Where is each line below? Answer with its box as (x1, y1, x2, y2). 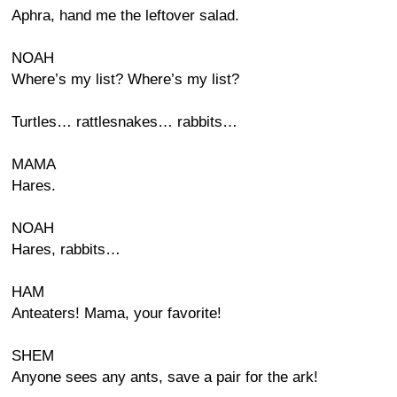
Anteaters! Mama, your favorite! (12, 305, 222, 322)
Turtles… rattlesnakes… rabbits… (12, 113, 237, 130)
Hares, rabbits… (12, 241, 121, 258)
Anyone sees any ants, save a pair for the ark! (12, 369, 318, 385)
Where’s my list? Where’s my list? (12, 71, 239, 88)
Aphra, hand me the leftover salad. (12, 7, 239, 24)
